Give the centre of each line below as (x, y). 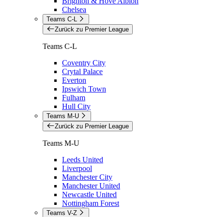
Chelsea (74, 9)
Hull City (76, 106)
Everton (74, 80)
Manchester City (87, 177)
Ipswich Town (84, 89)
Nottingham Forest (91, 203)
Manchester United (91, 186)
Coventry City (84, 62)
